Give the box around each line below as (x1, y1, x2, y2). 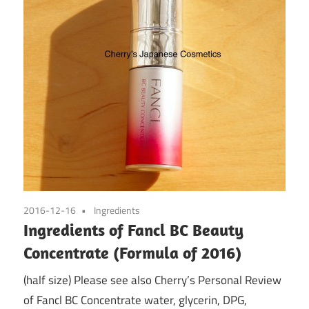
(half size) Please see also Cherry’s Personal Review (23, 270, 281, 289)
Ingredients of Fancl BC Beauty (23, 219, 243, 241)
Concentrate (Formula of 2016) (23, 242, 241, 263)
